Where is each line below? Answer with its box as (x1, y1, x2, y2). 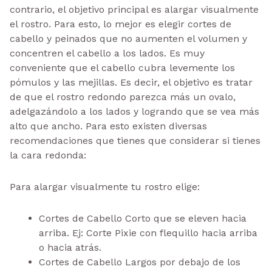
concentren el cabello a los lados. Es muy (10, 47, 205, 59)
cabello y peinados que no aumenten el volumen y (10, 32, 247, 44)
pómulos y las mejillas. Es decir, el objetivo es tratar (10, 76, 253, 88)
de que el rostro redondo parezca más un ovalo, (10, 90, 236, 103)
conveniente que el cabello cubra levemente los (10, 61, 235, 73)
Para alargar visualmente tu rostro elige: (10, 180, 200, 192)
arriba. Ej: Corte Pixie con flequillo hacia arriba (39, 226, 257, 239)
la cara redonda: (10, 149, 86, 161)
